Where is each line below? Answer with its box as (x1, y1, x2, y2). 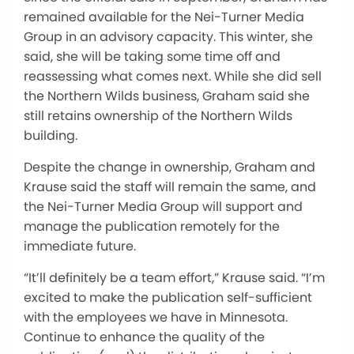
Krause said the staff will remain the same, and (24, 178, 316, 197)
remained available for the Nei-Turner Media (24, 8, 304, 27)
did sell (277, 67, 322, 86)
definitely (49, 269, 107, 288)
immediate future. (24, 237, 136, 256)
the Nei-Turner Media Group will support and (24, 198, 303, 217)
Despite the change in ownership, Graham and (24, 158, 315, 177)
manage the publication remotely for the (24, 217, 280, 236)
